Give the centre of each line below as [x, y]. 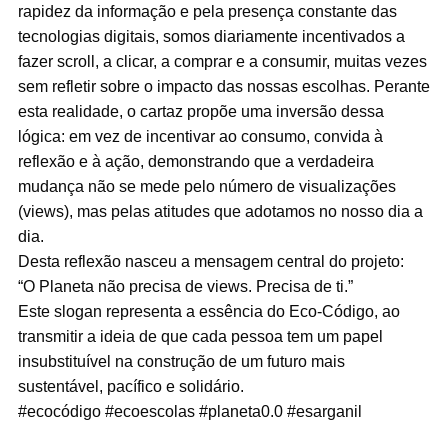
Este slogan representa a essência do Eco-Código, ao [208, 312]
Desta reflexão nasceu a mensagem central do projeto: [210, 262]
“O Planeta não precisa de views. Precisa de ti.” [185, 287]
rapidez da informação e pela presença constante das [207, 12]
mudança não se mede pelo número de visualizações [206, 187]
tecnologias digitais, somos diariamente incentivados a [211, 37]
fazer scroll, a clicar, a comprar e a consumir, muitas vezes [222, 62]
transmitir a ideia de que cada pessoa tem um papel [200, 337]
